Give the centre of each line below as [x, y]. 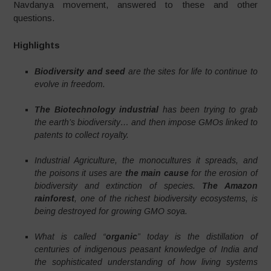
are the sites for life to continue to [193, 71]
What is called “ [70, 237]
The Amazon [230, 186]
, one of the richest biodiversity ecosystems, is [166, 198]
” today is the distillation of [198, 237]
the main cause [157, 173]
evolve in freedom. [70, 84]
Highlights [37, 45]
